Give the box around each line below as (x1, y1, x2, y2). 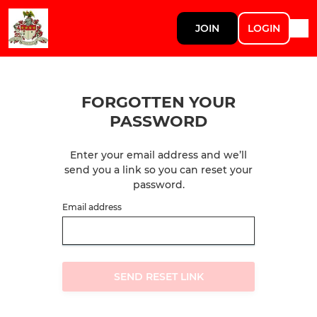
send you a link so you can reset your (64, 163, 253, 176)
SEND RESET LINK (113, 270, 204, 283)
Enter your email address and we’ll (70, 149, 247, 161)
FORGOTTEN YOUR (81, 93, 236, 112)
